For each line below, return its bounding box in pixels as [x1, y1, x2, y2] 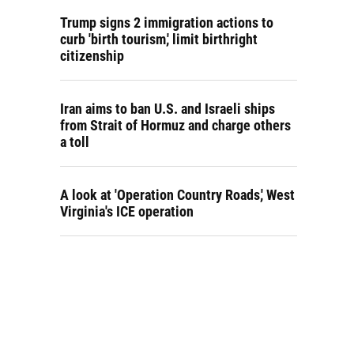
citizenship [60, 47, 124, 65]
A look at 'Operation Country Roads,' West [60, 186, 295, 204]
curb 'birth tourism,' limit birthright [60, 31, 258, 48]
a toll [60, 134, 89, 151]
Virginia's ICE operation [60, 203, 194, 220]
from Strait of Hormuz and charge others [60, 117, 291, 134]
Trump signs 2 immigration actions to [60, 14, 273, 32]
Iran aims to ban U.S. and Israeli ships [60, 100, 275, 118]
